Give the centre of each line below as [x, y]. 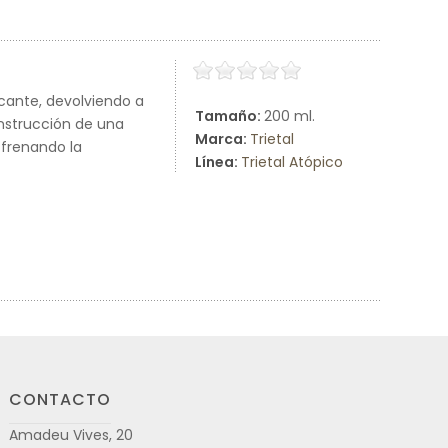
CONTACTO [60, 399]
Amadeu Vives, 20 [71, 435]
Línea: [218, 162]
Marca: [222, 139]
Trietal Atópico [292, 162]
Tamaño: [229, 116]
